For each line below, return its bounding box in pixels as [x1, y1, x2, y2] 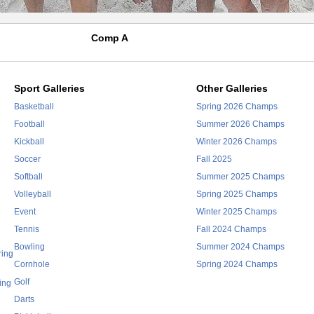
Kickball [13, 137, 44, 146]
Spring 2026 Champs [196, 102, 278, 111]
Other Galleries [196, 83, 268, 94]
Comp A [91, 32, 128, 43]
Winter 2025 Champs [196, 207, 277, 217]
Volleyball [13, 189, 51, 199]
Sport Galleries [13, 83, 85, 94]
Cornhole [13, 259, 50, 269]
